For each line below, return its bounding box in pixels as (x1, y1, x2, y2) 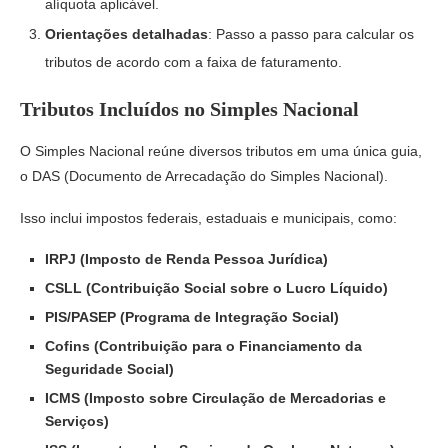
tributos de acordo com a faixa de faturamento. (45, 53, 342, 70)
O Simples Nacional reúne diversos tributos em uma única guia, (20, 142, 422, 159)
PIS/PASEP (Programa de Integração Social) (45, 308, 339, 325)
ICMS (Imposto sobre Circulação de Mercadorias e (45, 389, 386, 406)
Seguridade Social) (45, 360, 174, 377)
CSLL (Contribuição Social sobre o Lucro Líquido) (45, 279, 388, 296)
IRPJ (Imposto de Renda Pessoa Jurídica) (45, 250, 328, 267)
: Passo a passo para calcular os (208, 25, 414, 42)
